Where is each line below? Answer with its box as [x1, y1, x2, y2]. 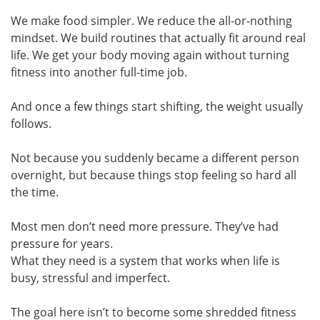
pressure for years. [11, 236, 113, 251]
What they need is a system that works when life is [11, 253, 280, 269]
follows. [11, 116, 51, 131]
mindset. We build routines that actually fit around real [11, 30, 306, 46]
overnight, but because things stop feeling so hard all [11, 167, 296, 183]
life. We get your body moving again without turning [11, 47, 289, 63]
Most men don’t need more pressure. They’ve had [11, 219, 279, 234]
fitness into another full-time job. [11, 64, 187, 80]
